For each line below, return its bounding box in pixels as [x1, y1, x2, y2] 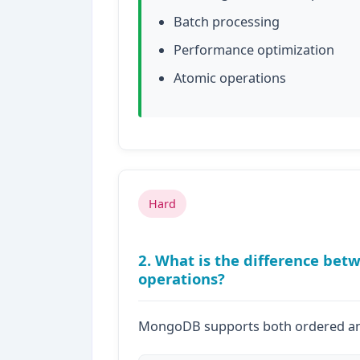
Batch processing [174, 12, 280, 31]
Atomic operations [174, 69, 286, 88]
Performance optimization [174, 40, 334, 59]
